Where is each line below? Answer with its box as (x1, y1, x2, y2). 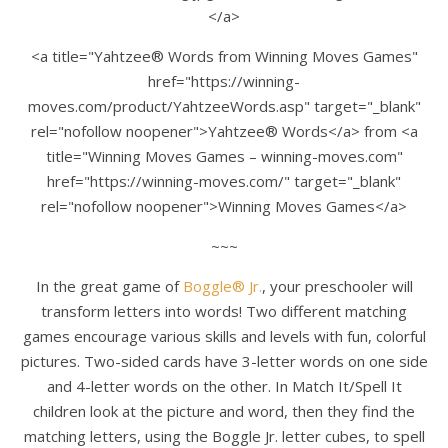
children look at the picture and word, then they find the (33, 400, 415, 421)
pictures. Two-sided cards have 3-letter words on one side (20, 350, 428, 371)
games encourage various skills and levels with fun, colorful (22, 325, 426, 346)
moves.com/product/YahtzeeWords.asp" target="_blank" (27, 95, 421, 116)
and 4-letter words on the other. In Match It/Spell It (46, 375, 402, 396)
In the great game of (35, 275, 183, 296)
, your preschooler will (261, 275, 413, 296)
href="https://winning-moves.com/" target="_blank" (47, 170, 401, 191)
